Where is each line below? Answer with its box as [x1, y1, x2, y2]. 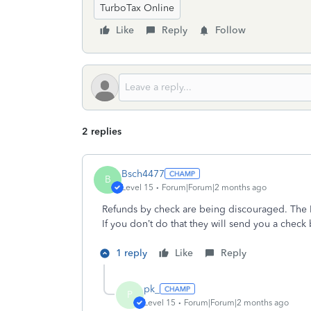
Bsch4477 [121, 167, 165, 180]
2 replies [82, 126, 121, 137]
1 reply [116, 247, 147, 259]
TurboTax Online [100, 2, 174, 14]
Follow [215, 24, 246, 36]
